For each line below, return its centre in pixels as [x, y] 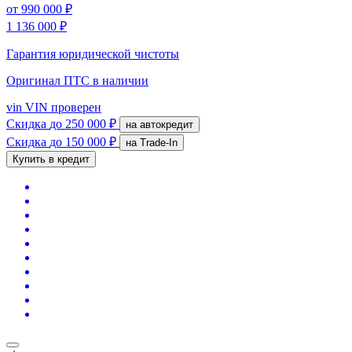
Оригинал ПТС [49, 80]
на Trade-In [159, 142]
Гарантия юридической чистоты [93, 53]
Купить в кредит [51, 159]
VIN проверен [62, 107]
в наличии [121, 80]
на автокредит [167, 124]
